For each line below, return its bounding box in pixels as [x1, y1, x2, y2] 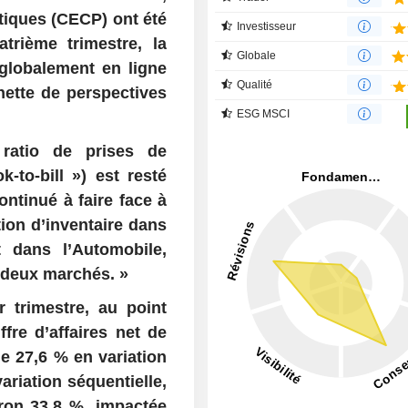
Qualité [237, 77, 273, 91]
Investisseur [237, 19, 297, 33]
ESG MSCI [237, 107, 291, 120]
